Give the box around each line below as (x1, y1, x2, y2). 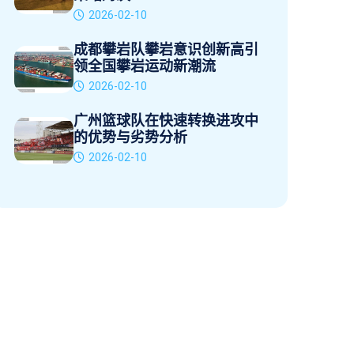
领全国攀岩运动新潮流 (73, 58, 216, 74)
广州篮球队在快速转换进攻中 (73, 113, 258, 129)
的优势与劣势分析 (73, 130, 187, 145)
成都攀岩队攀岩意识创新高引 (73, 42, 258, 58)
